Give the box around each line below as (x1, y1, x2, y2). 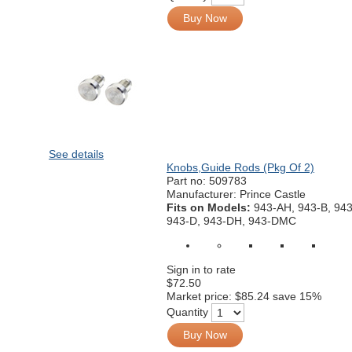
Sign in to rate (167, 263, 236, 276)
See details (49, 148, 104, 160)
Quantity (167, 305, 208, 318)
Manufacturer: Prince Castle (167, 188, 306, 200)
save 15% (273, 290, 321, 302)
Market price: (167, 290, 235, 302)
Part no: (167, 174, 209, 187)
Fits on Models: (167, 201, 254, 214)
